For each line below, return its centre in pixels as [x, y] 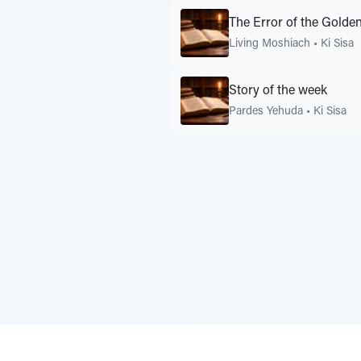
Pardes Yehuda [266, 112]
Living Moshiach [270, 44]
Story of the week [278, 91]
